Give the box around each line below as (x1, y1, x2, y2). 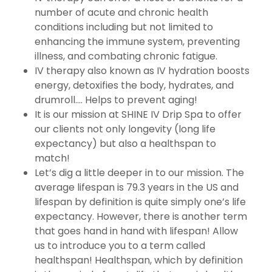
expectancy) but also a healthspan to (34, 137, 216, 151)
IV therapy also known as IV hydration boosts (34, 64, 250, 78)
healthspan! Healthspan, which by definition (34, 253, 243, 267)
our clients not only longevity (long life (34, 122, 216, 136)
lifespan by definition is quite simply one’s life (34, 195, 246, 209)
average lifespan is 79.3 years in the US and (34, 180, 239, 194)
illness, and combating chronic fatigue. (34, 49, 222, 63)
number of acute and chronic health (34, 5, 208, 19)
